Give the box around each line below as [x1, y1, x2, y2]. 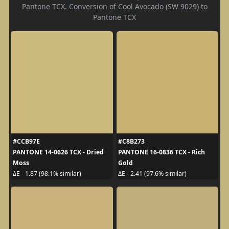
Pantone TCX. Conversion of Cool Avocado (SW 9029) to [21, 1, 208, 11]
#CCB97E [12, 136, 40, 146]
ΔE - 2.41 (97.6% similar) [118, 169, 187, 178]
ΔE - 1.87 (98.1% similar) [12, 169, 81, 178]
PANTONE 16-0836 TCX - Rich [118, 147, 205, 156]
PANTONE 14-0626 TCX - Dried [12, 147, 104, 156]
